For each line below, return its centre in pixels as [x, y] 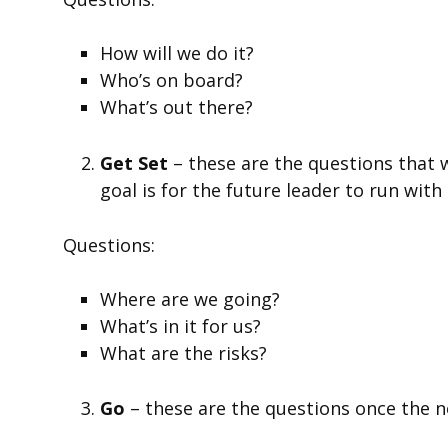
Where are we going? [190, 298]
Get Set [134, 162]
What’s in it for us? [181, 325]
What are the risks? [184, 352]
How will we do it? [177, 53]
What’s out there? [177, 107]
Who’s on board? [172, 80]
